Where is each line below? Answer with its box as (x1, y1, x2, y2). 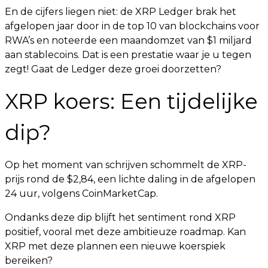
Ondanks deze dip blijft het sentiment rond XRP (5, 212, 236, 223)
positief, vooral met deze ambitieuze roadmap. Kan (5, 226, 246, 237)
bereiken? (5, 255, 53, 266)
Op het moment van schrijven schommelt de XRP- (5, 159, 246, 170)
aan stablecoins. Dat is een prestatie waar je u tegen (5, 49, 251, 60)
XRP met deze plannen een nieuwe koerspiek (5, 240, 226, 252)
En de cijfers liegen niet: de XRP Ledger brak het (5, 6, 236, 17)
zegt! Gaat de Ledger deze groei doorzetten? (5, 63, 221, 75)
